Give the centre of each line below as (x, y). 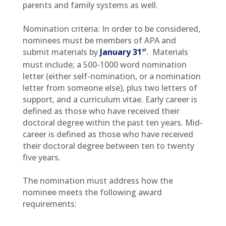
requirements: (49, 204)
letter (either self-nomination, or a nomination (111, 76)
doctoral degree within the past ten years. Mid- (112, 123)
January (116, 52)
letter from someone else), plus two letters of (110, 88)
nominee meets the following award (92, 192)
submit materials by (61, 52)
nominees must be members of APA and (99, 41)
